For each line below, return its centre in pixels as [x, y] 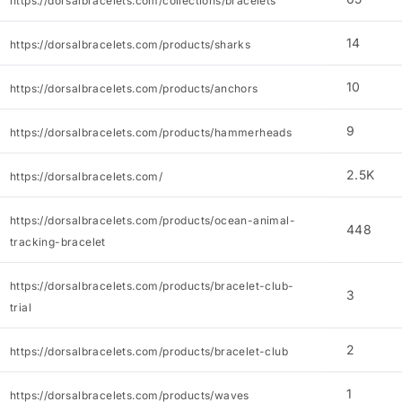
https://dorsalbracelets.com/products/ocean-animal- [152, 220]
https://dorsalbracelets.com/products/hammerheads [151, 132]
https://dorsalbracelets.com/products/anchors [134, 88]
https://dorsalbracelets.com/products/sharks [130, 44]
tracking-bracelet [57, 242]
